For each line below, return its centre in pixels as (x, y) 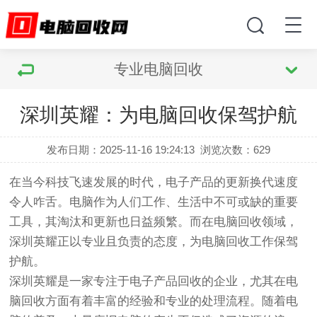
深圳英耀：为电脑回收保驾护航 (158, 115)
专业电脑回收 (158, 69)
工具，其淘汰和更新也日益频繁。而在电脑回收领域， (154, 222)
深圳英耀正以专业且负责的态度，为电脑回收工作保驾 (154, 242)
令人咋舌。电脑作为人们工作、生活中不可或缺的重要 (154, 202)
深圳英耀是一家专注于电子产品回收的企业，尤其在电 (154, 281)
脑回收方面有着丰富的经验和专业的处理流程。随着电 (154, 301)
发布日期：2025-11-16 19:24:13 (120, 150)
